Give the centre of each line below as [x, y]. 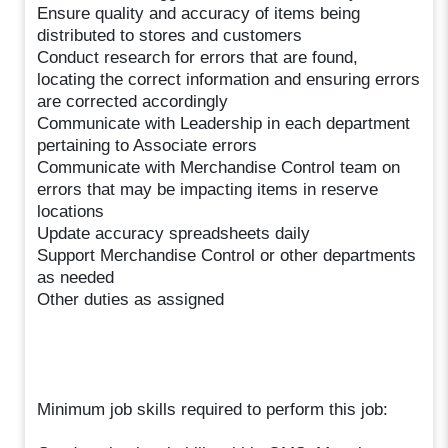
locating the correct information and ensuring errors [229, 79]
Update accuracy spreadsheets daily [174, 233]
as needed [76, 277]
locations [71, 211]
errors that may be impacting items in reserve [208, 189]
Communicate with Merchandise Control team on [219, 167]
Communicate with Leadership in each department [224, 123]
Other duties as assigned [131, 299]
